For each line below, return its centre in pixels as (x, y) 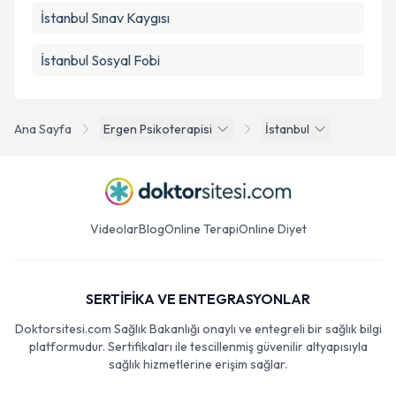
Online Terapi (201, 229)
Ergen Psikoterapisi (158, 129)
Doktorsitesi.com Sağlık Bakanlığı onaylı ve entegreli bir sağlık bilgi (198, 329)
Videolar (114, 229)
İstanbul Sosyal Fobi (100, 60)
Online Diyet (272, 229)
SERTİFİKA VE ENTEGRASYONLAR (198, 299)
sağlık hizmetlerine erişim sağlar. (198, 364)
